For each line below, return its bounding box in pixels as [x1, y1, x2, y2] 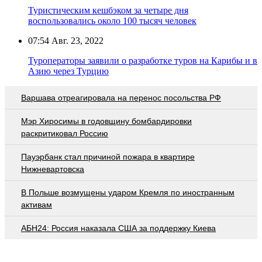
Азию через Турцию [28, 65, 109, 76]
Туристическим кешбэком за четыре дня [28, 5, 188, 15]
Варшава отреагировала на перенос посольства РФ [21, 92, 221, 102]
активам [21, 199, 52, 209]
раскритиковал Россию [21, 128, 108, 138]
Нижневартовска [21, 164, 84, 174]
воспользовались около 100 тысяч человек [28, 15, 196, 26]
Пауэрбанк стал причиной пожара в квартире [21, 151, 195, 161]
